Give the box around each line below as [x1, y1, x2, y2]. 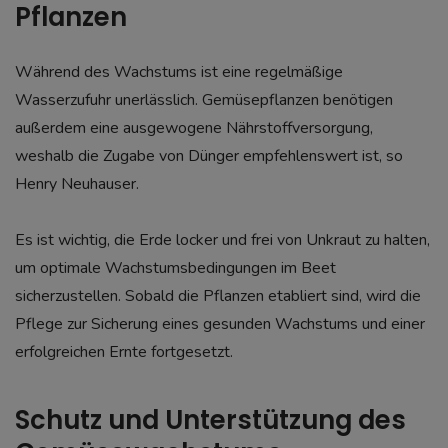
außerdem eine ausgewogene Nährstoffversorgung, [15, 117, 373, 140]
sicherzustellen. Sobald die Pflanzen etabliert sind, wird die [15, 284, 421, 307]
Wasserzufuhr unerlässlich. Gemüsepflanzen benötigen [15, 89, 393, 112]
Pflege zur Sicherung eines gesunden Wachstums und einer [15, 312, 425, 335]
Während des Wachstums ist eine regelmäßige [15, 61, 343, 84]
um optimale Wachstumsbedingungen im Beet [15, 256, 336, 279]
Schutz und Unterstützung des [15, 402, 406, 439]
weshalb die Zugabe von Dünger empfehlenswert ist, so [15, 145, 403, 168]
